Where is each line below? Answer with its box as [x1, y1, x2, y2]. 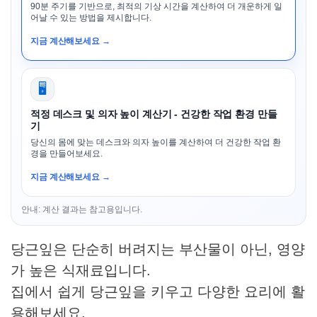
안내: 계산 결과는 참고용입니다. [21, 204, 142, 215]
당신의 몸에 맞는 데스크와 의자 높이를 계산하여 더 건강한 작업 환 [30, 137, 281, 148]
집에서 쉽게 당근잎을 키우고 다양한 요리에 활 [11, 284, 305, 300]
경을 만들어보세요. [30, 149, 103, 159]
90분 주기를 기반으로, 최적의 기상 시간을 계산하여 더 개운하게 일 [30, 1, 282, 12]
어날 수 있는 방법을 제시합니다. [30, 13, 151, 23]
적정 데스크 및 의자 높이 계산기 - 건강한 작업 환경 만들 [30, 108, 277, 120]
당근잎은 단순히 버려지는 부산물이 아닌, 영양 [11, 241, 305, 258]
